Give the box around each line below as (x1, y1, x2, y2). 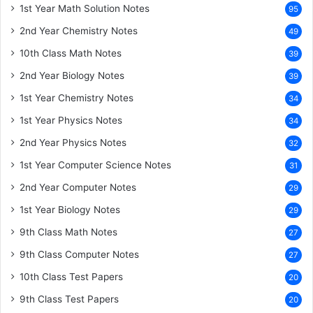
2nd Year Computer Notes (20, 181, 136, 193)
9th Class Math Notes (20, 226, 117, 238)
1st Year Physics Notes (20, 114, 122, 126)
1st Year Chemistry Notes (20, 92, 133, 103)
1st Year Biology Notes (20, 203, 120, 215)
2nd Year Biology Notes (20, 69, 124, 81)
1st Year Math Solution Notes (20, 2, 150, 14)
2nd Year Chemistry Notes (20, 24, 138, 36)
